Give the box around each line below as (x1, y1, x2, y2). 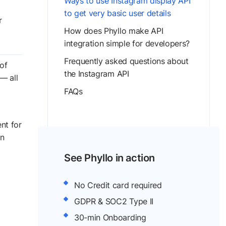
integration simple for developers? (64, 38, 190, 48)
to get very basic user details (64, 8, 171, 18)
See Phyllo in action (64, 152, 155, 164)
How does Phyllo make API (64, 26, 163, 36)
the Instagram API (64, 69, 129, 79)
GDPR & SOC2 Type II (74, 196, 153, 206)
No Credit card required (74, 180, 162, 190)
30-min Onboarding (74, 212, 146, 222)
